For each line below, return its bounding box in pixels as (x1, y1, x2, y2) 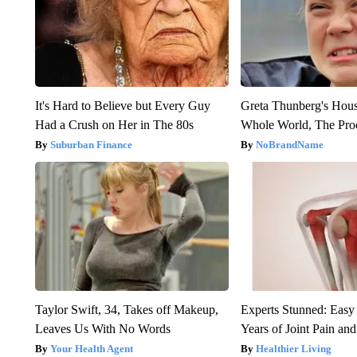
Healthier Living (256, 343, 332, 355)
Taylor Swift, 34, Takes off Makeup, (34, 303, 218, 317)
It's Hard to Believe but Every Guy (34, 99, 210, 113)
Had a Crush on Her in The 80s (34, 118, 194, 132)
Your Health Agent (49, 343, 133, 355)
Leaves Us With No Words (34, 322, 171, 336)
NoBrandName (256, 139, 324, 151)
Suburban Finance (49, 139, 132, 151)
